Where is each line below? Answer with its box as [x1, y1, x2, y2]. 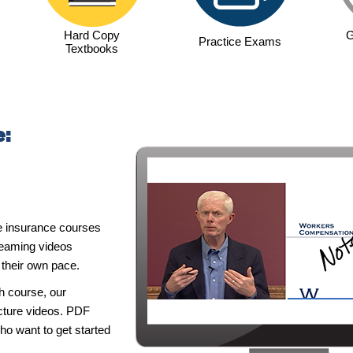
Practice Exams [198, 35, 281, 48]
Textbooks [65, 42, 118, 55]
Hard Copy [64, 28, 120, 42]
